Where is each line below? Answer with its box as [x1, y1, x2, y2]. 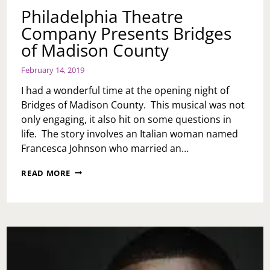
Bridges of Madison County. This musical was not [21, 98, 245, 111]
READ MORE [21, 167, 71, 178]
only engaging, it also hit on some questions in [21, 112, 232, 126]
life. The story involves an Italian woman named [21, 127, 239, 140]
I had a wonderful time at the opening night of [21, 83, 230, 97]
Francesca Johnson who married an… [21, 141, 189, 155]
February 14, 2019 [21, 64, 85, 75]
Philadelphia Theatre [21, 4, 184, 28]
